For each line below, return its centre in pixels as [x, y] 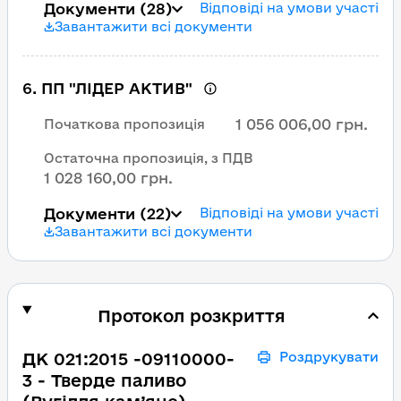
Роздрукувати [329, 357]
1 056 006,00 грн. [302, 124]
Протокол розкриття [191, 316]
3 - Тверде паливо [104, 380]
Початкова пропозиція [124, 124]
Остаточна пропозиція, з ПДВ [148, 158]
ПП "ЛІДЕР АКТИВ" [117, 88]
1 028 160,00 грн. [108, 178]
